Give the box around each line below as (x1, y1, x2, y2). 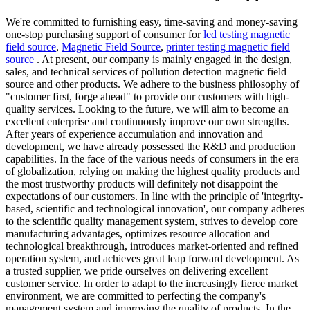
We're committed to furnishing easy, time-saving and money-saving (6, 15, 298, 28)
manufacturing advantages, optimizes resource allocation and (6, 227, 270, 239)
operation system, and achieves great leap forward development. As (6, 252, 299, 264)
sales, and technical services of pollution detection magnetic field (6, 65, 286, 77)
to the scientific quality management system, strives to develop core (6, 215, 298, 227)
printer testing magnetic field (166, 40, 290, 53)
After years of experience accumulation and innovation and (6, 127, 263, 140)
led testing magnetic (203, 28, 290, 40)
